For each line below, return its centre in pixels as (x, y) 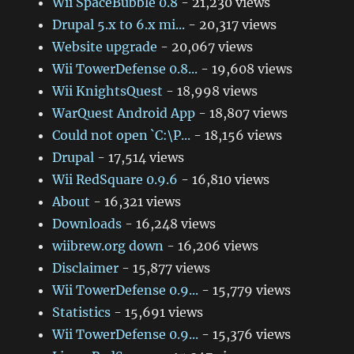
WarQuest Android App (124, 113)
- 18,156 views (237, 135)
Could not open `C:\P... (122, 135)
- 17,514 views (139, 157)
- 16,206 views (211, 246)
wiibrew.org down (108, 246)
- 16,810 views (224, 179)
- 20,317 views (231, 24)
